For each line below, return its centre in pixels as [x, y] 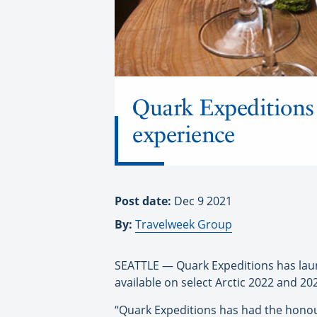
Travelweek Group [184, 225]
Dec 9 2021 [203, 201]
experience [183, 135]
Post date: [144, 201]
